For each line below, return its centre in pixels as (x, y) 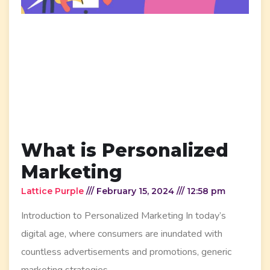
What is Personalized (125, 150)
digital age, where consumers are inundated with (122, 234)
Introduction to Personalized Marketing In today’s (124, 215)
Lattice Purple (54, 191)
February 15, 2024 (135, 191)
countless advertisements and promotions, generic (126, 252)
